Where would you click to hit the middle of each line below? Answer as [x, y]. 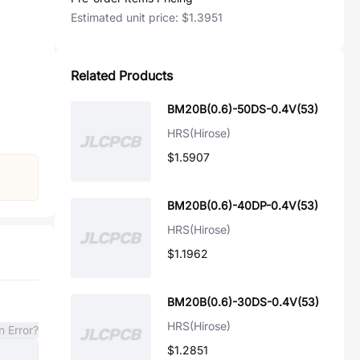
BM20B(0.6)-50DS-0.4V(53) [243, 109]
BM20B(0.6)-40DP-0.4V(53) [243, 205]
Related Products [122, 76]
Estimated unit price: [126, 17]
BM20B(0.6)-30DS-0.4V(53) [243, 302]
